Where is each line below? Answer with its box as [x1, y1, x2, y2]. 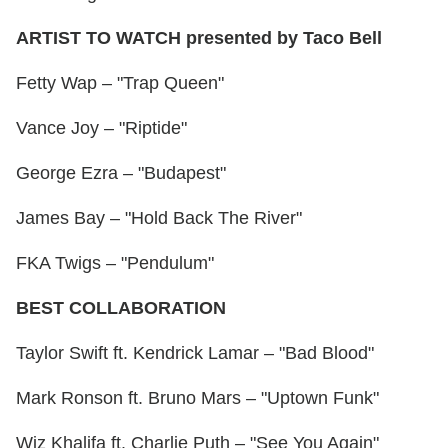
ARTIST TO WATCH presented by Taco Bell [16, 28, 382, 49]
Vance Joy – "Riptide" [16, 118, 187, 139]
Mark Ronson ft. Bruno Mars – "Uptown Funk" [16, 388, 379, 409]
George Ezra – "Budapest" [16, 163, 226, 184]
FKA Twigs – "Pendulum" [16, 253, 214, 274]
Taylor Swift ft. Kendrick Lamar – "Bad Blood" [16, 343, 374, 364]
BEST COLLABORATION [16, 298, 226, 319]
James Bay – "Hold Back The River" [16, 208, 302, 229]
